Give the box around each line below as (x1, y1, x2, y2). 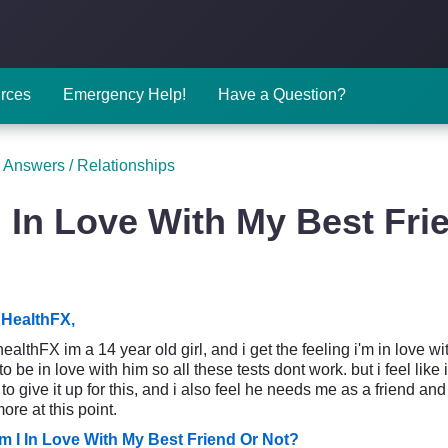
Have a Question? (218, 86, 346, 103)
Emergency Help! (63, 86, 186, 103)
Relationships (77, 157, 175, 174)
